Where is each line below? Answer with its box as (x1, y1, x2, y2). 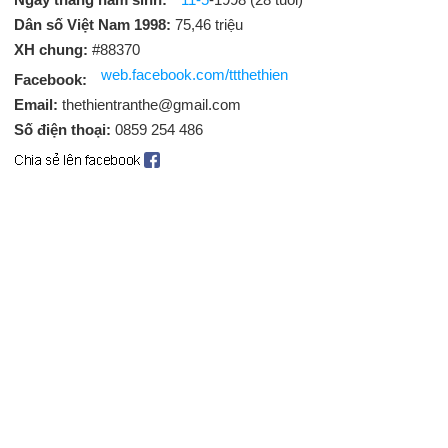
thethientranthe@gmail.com (62, 96, 241, 113)
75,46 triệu (175, 16, 243, 33)
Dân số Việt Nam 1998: (14, 16, 175, 33)
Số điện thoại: (14, 121, 115, 138)
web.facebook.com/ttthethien (101, 66, 288, 83)
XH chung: (14, 41, 88, 58)
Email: (14, 96, 62, 113)
